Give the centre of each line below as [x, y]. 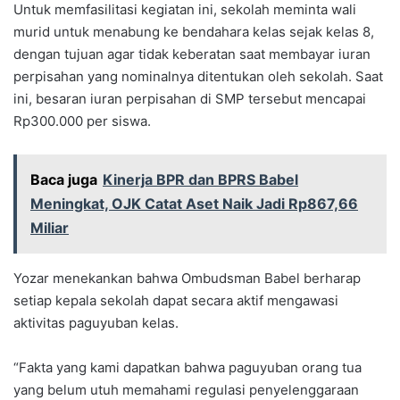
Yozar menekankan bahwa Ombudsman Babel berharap [187, 279]
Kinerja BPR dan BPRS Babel [200, 180]
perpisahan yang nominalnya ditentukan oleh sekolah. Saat [198, 77]
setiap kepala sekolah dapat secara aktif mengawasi [176, 301]
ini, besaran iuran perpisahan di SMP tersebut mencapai [190, 99]
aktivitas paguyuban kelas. [96, 323]
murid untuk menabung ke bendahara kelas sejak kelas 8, [194, 32]
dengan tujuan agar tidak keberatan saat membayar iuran [192, 54]
